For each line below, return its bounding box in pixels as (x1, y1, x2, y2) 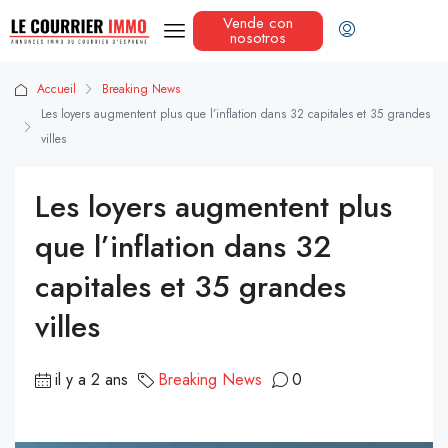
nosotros (229, 27, 286, 50)
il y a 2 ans (55, 368, 128, 392)
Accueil (37, 80, 76, 99)
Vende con (222, 12, 293, 35)
